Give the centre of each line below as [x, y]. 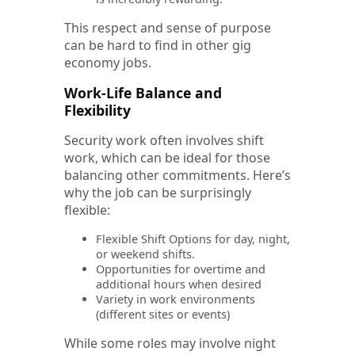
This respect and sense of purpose [168, 27]
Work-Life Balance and [143, 92]
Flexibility [97, 110]
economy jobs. [108, 62]
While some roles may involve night [170, 343]
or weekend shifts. [145, 254]
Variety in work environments [176, 299]
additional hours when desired [179, 284]
